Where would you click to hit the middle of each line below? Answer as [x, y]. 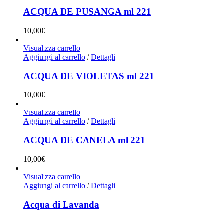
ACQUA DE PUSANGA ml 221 [87, 12]
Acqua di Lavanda [61, 204]
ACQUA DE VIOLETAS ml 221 [89, 76]
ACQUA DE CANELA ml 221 [84, 140]
